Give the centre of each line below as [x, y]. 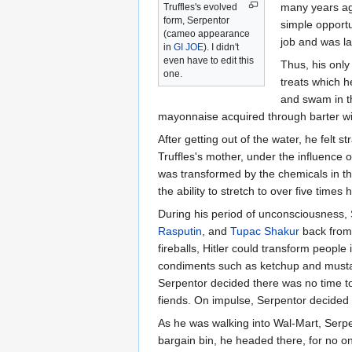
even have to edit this [209, 61]
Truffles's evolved [200, 7]
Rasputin [180, 231]
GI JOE [189, 48]
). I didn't [221, 48]
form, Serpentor [196, 21]
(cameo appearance [207, 34]
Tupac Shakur [265, 231]
